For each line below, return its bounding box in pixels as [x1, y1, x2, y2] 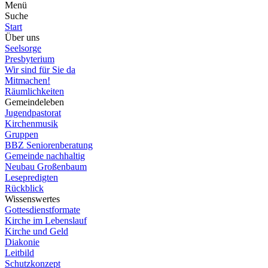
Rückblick [5, 183, 44, 193]
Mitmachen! [5, 75, 50, 86]
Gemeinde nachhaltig [5, 151, 85, 161]
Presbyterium [5, 54, 54, 64]
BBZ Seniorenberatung [5, 140, 93, 150]
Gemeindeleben [5, 97, 64, 107]
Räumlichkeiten [5, 86, 64, 96]
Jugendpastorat [5, 108, 61, 118]
